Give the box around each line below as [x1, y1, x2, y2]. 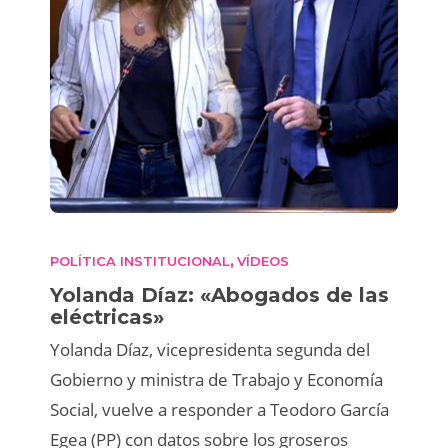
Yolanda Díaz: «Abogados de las [50, 283, 389, 307]
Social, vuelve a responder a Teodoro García [50, 398, 389, 421]
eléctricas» [50, 305, 170, 329]
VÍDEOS [237, 253, 289, 269]
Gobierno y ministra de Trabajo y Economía [50, 368, 383, 391]
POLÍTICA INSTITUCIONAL [50, 253, 230, 269]
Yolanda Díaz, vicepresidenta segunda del [50, 338, 370, 361]
